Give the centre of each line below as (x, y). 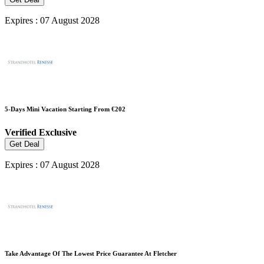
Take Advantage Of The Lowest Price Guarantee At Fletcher (91, 253)
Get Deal (24, 144)
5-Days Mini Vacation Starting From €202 (65, 109)
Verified (22, 132)
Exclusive (58, 132)
